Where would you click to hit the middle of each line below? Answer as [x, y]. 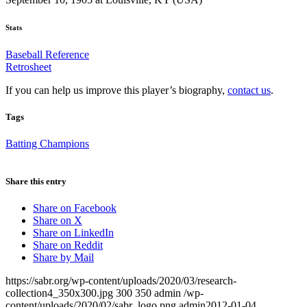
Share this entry [36, 182]
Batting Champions [47, 143]
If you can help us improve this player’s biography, [116, 90]
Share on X [58, 221]
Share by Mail [63, 258]
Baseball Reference [47, 54]
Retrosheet [28, 66]
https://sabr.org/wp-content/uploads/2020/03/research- [121, 281]
